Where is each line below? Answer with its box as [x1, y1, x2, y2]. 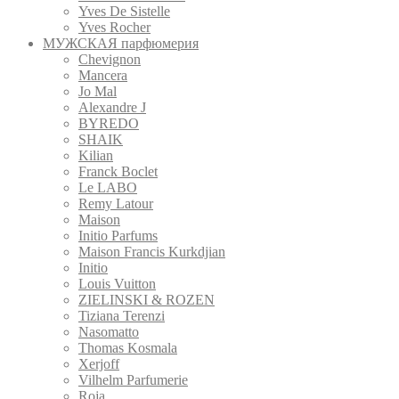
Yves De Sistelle [78, 3, 170, 19]
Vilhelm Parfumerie [78, 371, 188, 387]
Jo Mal [78, 83, 117, 99]
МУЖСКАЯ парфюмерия [43, 35, 199, 51]
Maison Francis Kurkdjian [78, 243, 225, 259]
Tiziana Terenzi [78, 307, 165, 323]
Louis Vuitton [78, 275, 156, 291]
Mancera [78, 67, 127, 83]
